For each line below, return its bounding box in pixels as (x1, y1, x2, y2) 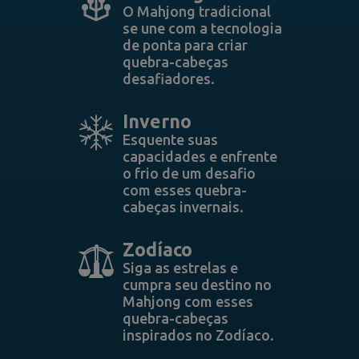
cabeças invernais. (122, 199, 244, 215)
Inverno (122, 111, 192, 131)
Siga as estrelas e (122, 260, 238, 276)
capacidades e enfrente (122, 148, 277, 164)
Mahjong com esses (122, 293, 253, 309)
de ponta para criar (122, 37, 248, 53)
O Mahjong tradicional (122, 3, 271, 19)
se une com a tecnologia (122, 20, 282, 36)
